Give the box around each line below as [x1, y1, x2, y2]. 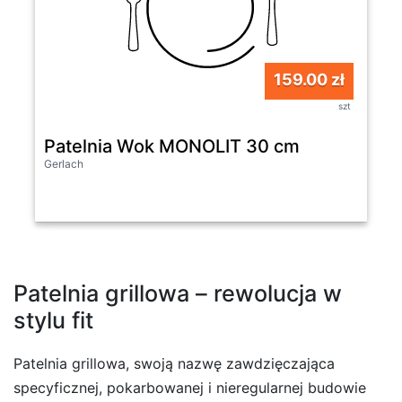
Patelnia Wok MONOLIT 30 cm [44, 135, 300, 157]
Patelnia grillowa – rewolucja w [13, 279, 342, 307]
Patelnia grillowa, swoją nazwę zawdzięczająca [13, 354, 335, 372]
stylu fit [13, 306, 93, 334]
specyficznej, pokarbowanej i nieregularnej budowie [13, 378, 366, 397]
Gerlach [44, 156, 83, 170]
